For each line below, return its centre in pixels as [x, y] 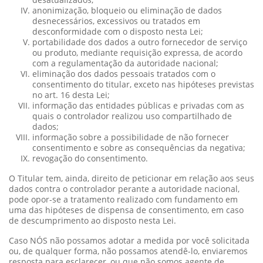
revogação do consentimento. [90, 158]
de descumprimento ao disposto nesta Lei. [92, 220]
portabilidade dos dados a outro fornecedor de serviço [140, 42]
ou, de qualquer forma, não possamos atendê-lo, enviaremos [128, 251]
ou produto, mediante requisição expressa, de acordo [137, 52]
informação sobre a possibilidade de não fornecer [131, 137]
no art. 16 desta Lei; [71, 95]
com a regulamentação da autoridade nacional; [125, 63]
